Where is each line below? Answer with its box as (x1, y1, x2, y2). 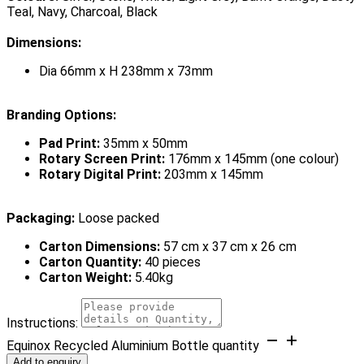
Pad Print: (39, 135, 103, 151)
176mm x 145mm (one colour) (168, 150, 339, 167)
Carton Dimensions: (39, 238, 163, 254)
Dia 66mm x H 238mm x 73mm (39, 63, 213, 79)
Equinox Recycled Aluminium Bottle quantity (6, 337, 259, 353)
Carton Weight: (39, 269, 135, 285)
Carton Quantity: (39, 253, 145, 270)
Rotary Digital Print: (39, 166, 164, 182)
